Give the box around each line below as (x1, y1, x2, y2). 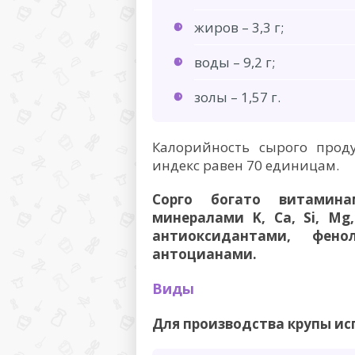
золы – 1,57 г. (194, 87, 281, 106)
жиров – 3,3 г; (194, 17, 284, 36)
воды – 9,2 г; (194, 52, 275, 71)
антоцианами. (152, 244, 257, 263)
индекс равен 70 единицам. (152, 155, 339, 174)
